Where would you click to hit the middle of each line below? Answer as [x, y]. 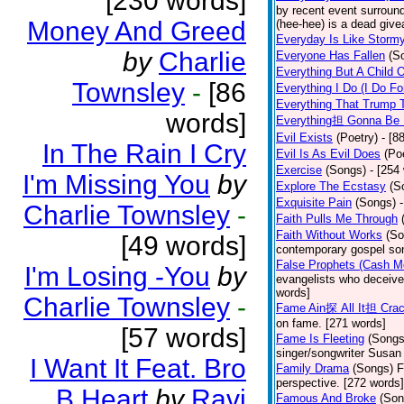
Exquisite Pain [314, 202]
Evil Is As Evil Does [328, 154]
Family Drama [312, 368]
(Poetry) [357, 138]
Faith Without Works [329, 235]
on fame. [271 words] [331, 323]
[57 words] [184, 338]
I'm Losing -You [117, 276]
